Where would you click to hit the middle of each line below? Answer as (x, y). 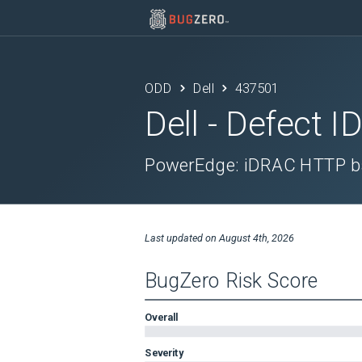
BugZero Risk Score (232, 281)
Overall (162, 317)
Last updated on (182, 238)
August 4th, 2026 (256, 238)
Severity (164, 352)
